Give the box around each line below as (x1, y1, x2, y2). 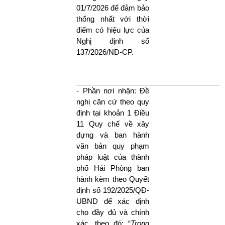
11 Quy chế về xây (76, 119, 149, 128)
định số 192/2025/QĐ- (76, 185, 149, 194)
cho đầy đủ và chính (76, 207, 149, 216)
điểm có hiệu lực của (76, 25, 149, 34)
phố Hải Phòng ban (76, 163, 149, 172)
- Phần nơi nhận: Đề (76, 86, 149, 95)
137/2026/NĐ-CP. (76, 47, 136, 56)
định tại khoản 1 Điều (76, 108, 149, 117)
